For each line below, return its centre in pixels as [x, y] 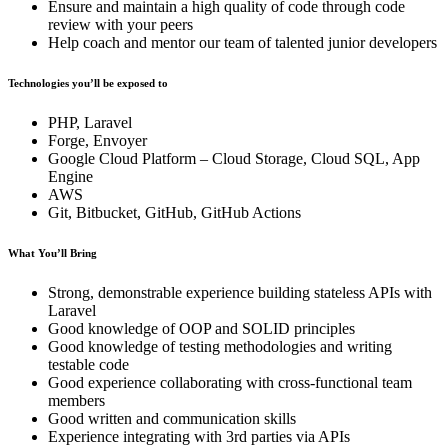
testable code [88, 364]
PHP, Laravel [90, 122]
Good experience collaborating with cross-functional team [230, 382]
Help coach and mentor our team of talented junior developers [242, 42]
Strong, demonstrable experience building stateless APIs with [240, 292]
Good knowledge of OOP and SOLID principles [201, 328]
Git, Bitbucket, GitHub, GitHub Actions [174, 212]
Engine [70, 176]
